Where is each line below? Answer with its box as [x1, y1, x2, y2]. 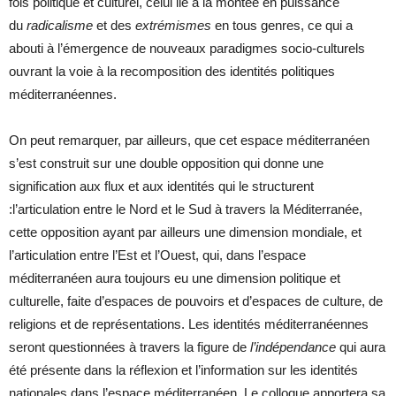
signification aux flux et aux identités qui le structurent [9, 178, 314, 194]
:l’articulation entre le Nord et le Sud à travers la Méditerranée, [9, 201, 362, 217]
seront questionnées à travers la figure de [9, 339, 250, 354]
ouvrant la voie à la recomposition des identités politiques [9, 63, 335, 79]
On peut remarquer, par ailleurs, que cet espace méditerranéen [9, 132, 369, 148]
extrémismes [135, 17, 215, 33]
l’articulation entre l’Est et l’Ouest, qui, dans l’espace [9, 247, 306, 263]
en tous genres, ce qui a [215, 17, 353, 33]
